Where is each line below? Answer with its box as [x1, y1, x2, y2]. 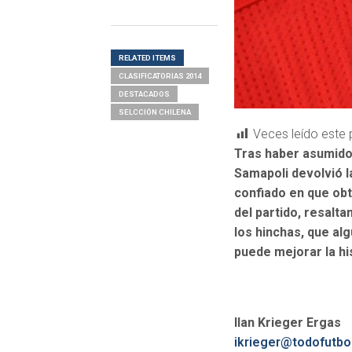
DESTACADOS [118, 90, 170, 98]
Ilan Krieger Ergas [234, 314, 342, 330]
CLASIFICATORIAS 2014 [118, 71, 201, 80]
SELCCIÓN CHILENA [118, 108, 191, 116]
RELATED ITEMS [118, 53, 176, 62]
